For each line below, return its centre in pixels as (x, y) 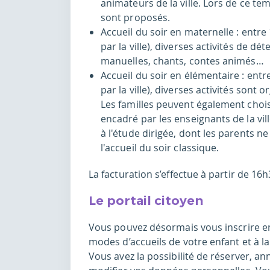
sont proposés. (136, 18)
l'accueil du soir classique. (162, 148)
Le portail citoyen (146, 201)
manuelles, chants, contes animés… (182, 61)
